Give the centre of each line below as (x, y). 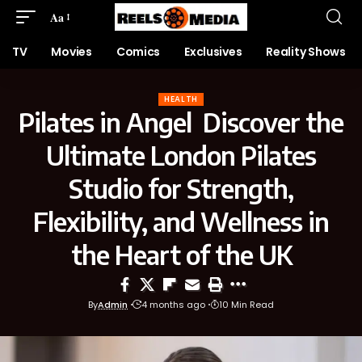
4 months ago (173, 305)
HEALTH (181, 99)
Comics (138, 52)
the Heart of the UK (181, 255)
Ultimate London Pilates (181, 155)
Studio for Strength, (181, 188)
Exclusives (213, 52)
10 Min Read (246, 305)
